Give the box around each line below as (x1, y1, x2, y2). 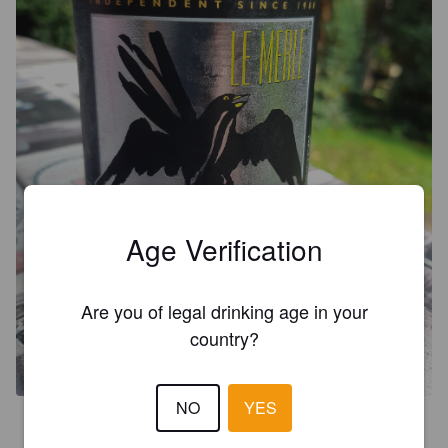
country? (189, 324, 259, 351)
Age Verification (125, 228, 323, 269)
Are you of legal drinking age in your (80, 297, 368, 324)
